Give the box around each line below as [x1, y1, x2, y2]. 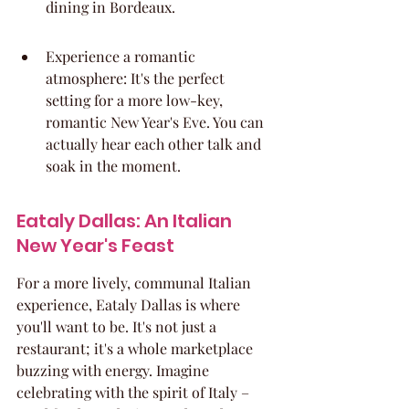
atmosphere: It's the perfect [46, 68, 228, 88]
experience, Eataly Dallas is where [16, 295, 244, 314]
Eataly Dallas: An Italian [16, 208, 236, 234]
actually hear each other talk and [46, 134, 265, 153]
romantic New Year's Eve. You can [46, 112, 267, 131]
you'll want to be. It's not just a [16, 317, 220, 336]
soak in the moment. [46, 156, 181, 175]
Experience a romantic [46, 47, 199, 66]
